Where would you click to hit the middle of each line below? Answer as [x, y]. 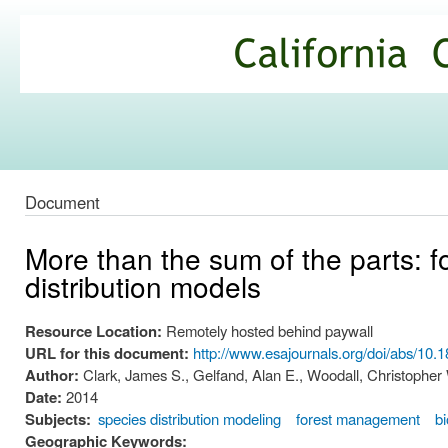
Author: [54, 375]
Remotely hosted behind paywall [269, 331]
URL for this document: [109, 353]
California [78, 46]
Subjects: [58, 419]
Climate [68, 71]
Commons [82, 96]
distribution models [143, 286]
